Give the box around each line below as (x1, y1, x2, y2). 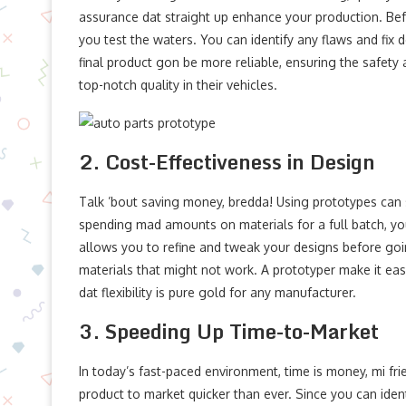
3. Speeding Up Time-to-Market (79, 314, 379, 347)
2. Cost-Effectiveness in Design (79, 145, 375, 178)
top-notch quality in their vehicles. (79, 76, 277, 92)
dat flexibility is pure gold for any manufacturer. (79, 284, 356, 300)
